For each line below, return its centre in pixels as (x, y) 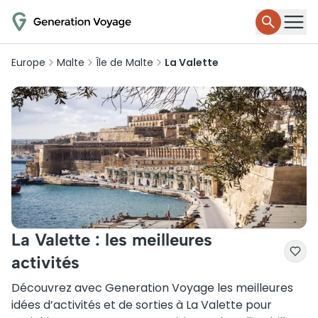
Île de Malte (125, 62)
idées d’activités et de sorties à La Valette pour (142, 305)
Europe (28, 62)
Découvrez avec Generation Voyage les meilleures (152, 288)
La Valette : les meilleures (112, 240)
